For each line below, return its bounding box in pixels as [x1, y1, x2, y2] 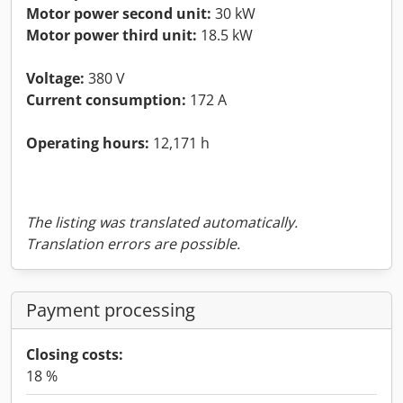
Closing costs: [26, 344, 123, 364]
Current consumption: [26, 89, 186, 110]
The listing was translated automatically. [26, 211, 298, 232]
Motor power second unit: [26, 3, 211, 23]
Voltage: [26, 67, 85, 88]
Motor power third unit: [26, 24, 197, 45]
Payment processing [26, 297, 195, 322]
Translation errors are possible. [26, 233, 240, 254]
